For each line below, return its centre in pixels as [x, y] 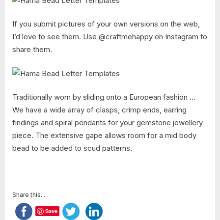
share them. [32, 50]
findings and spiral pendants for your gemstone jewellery [108, 123]
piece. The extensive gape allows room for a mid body [104, 136]
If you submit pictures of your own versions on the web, [106, 24]
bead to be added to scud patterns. [72, 148]
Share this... [29, 195]
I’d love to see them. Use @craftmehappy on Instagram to [110, 37]
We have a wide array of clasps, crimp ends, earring [99, 110]
